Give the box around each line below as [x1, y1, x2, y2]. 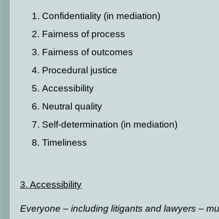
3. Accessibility [20, 179, 82, 190]
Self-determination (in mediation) [42, 119, 177, 130]
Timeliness [42, 137, 87, 148]
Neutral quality [42, 101, 102, 111]
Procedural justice [42, 65, 117, 75]
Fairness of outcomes [42, 46, 133, 57]
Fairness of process [42, 28, 125, 39]
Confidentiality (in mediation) [42, 10, 160, 21]
